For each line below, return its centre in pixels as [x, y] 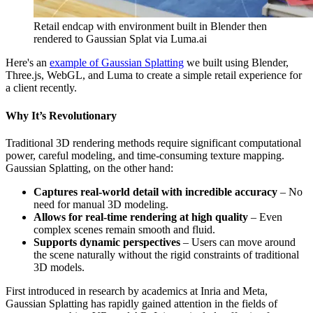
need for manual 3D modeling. [101, 204]
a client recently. [41, 88]
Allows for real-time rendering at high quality [141, 217]
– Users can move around [238, 242]
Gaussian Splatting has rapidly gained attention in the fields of [141, 303]
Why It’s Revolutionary [61, 115]
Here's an [28, 63]
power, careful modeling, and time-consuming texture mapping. [145, 155]
